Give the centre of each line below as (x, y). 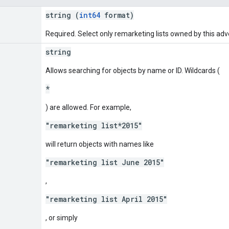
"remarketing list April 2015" (106, 199)
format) (117, 15)
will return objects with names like (100, 144)
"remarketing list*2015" (94, 125)
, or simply (62, 217)
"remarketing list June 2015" (105, 162)
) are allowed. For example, (88, 107)
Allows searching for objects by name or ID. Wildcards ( (133, 70)
